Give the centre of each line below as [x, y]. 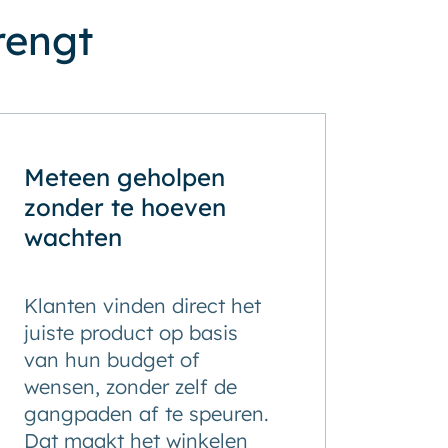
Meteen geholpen [125, 177]
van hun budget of [112, 359]
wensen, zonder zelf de [131, 386]
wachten [73, 237]
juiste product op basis [131, 332]
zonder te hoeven [125, 207]
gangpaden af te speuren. [147, 413]
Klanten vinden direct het [143, 305]
